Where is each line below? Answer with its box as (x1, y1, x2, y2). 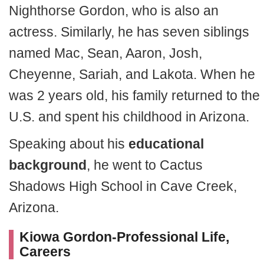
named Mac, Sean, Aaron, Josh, (9, 45, 202, 61)
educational (128, 136, 204, 151)
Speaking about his (9, 136, 128, 151)
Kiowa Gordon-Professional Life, (19, 229, 229, 245)
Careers (19, 244, 71, 259)
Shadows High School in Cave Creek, (9, 179, 237, 194)
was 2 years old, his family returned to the (9, 88, 260, 103)
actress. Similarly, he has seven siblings (9, 24, 249, 39)
